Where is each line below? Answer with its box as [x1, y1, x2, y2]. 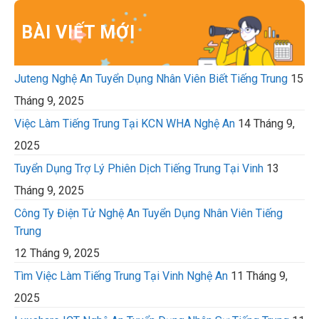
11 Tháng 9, [231, 269, 288, 283]
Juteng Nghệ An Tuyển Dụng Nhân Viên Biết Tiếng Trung [14, 72, 288, 86]
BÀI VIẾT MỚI [21, 22, 135, 43]
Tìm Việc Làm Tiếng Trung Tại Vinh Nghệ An [14, 269, 228, 283]
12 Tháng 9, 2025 [14, 246, 100, 261]
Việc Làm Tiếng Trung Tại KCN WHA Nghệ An [14, 117, 235, 131]
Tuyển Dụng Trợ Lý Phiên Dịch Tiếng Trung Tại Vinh [14, 162, 263, 176]
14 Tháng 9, [238, 117, 295, 131]
